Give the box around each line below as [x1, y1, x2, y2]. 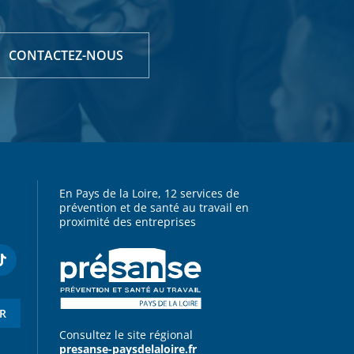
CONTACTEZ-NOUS [9, 46, 123, 64]
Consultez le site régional [59, 327, 203, 343]
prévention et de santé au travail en [59, 199, 250, 215]
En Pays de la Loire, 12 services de [59, 185, 240, 201]
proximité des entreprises [59, 213, 197, 229]
